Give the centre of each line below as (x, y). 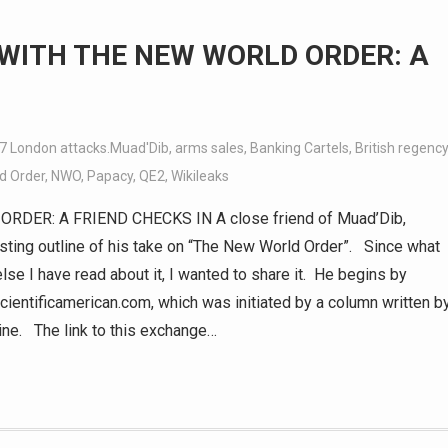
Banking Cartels (299, 148)
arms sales (209, 148)
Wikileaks (200, 176)
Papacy (110, 176)
